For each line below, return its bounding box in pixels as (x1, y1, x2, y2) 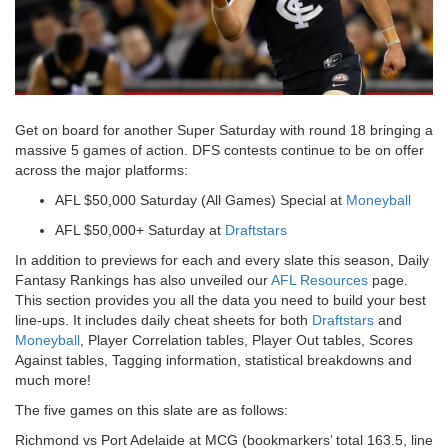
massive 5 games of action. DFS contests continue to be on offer (15, 142, 424, 159)
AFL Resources (271, 272, 368, 289)
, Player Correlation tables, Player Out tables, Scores (80, 332, 413, 349)
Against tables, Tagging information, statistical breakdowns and (15, 352, 412, 369)
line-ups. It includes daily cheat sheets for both (15, 312, 312, 329)
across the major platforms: (15, 162, 188, 179)
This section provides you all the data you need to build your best (15, 292, 426, 309)
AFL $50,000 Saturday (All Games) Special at (55, 192, 346, 209)
